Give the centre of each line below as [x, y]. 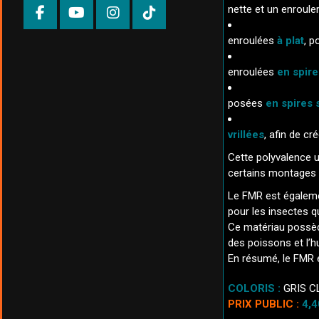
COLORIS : [254, 288]
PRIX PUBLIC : [263, 304]
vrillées [246, 135]
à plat [291, 41]
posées [247, 103]
